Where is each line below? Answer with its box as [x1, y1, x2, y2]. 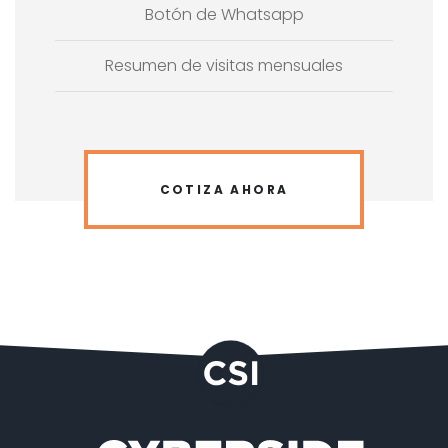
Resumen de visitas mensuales [105, 53, 343, 77]
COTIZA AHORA [159, 180, 289, 198]
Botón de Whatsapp [144, 2, 304, 26]
